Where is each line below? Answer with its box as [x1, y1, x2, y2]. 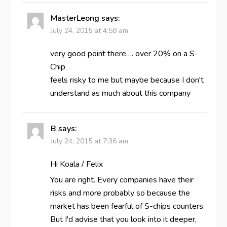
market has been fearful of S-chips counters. [50, 200, 205, 212]
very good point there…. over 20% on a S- [50, 48, 198, 59]
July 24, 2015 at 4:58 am [50, 25, 128, 35]
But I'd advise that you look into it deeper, [50, 213, 197, 225]
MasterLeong [50, 12, 99, 24]
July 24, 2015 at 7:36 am [50, 136, 128, 146]
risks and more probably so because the [50, 187, 190, 199]
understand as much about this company [50, 87, 191, 99]
